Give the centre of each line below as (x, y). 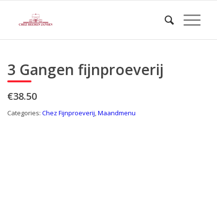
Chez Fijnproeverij (69, 113)
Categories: (25, 113)
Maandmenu (117, 113)
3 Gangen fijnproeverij (85, 70)
